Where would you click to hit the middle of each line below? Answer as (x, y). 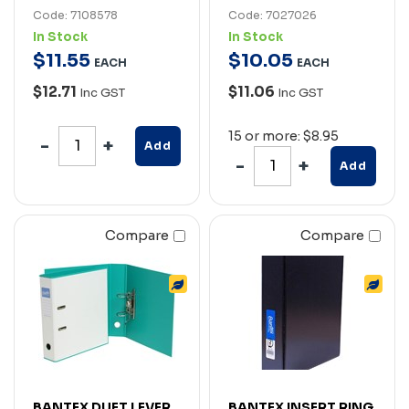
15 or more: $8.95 (283, 136)
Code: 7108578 (75, 15)
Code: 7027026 (273, 15)
